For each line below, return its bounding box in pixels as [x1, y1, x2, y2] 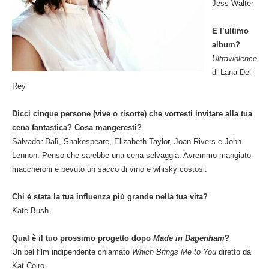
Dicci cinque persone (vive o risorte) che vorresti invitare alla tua [12, 109, 252, 119]
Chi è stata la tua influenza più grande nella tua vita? [12, 192, 208, 202]
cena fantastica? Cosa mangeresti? [12, 123, 142, 133]
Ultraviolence [212, 54, 257, 64]
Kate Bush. [12, 206, 51, 216]
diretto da [219, 247, 251, 257]
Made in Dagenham [153, 234, 225, 243]
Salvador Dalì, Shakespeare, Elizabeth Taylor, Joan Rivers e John [12, 137, 241, 147]
